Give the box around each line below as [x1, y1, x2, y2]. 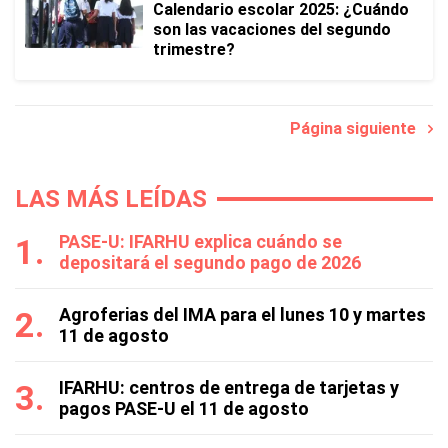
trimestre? [153, 40, 235, 59]
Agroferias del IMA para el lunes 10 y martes [59, 304, 426, 325]
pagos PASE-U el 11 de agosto [59, 398, 309, 419]
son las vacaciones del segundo [153, 20, 391, 39]
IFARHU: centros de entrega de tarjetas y [59, 377, 399, 398]
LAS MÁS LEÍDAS [15, 185, 207, 213]
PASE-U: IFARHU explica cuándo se [59, 231, 342, 252]
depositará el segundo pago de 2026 [59, 252, 361, 273]
